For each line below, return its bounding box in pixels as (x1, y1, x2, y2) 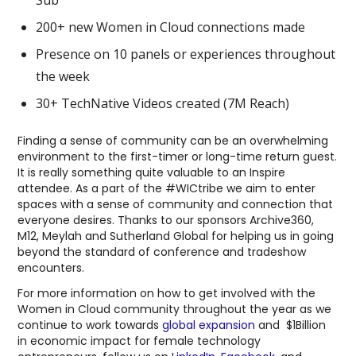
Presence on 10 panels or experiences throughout (36, 44, 336, 63)
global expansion (162, 316, 256, 333)
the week (36, 67, 91, 85)
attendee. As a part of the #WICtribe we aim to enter (17, 180, 316, 196)
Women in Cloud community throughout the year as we (17, 300, 332, 317)
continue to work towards (17, 316, 163, 333)
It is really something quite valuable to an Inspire (17, 164, 286, 180)
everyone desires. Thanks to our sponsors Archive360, (17, 211, 315, 228)
